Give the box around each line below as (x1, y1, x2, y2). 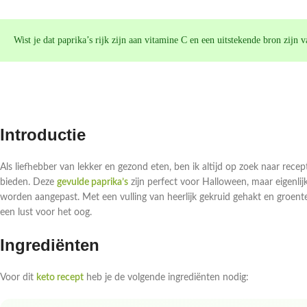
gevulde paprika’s (57, 177, 128, 188)
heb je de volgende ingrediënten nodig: (84, 273, 249, 283)
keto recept (36, 273, 84, 283)
